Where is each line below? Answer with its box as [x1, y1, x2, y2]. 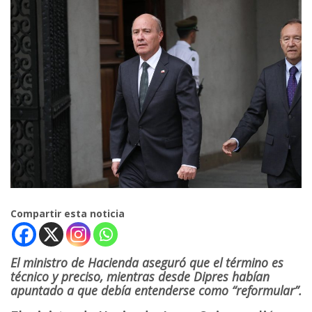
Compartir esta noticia [10, 206, 125, 220]
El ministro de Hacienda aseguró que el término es [10, 253, 283, 271]
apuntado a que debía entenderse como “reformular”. [10, 281, 302, 299]
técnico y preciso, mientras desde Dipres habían [10, 267, 270, 285]
